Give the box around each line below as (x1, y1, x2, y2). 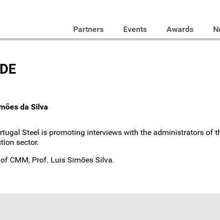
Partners (73, 24, 104, 34)
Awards (166, 24, 193, 34)
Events (123, 24, 147, 34)
